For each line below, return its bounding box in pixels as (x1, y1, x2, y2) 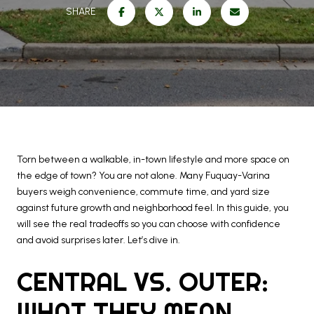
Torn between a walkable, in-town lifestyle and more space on (17, 153, 289, 165)
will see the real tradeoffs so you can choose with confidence (17, 218, 280, 230)
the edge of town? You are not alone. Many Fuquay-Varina (17, 170, 270, 182)
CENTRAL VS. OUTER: (17, 266, 268, 297)
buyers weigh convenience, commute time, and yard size (17, 186, 270, 198)
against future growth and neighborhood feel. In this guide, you (17, 202, 289, 214)
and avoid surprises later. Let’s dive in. (17, 234, 180, 246)
